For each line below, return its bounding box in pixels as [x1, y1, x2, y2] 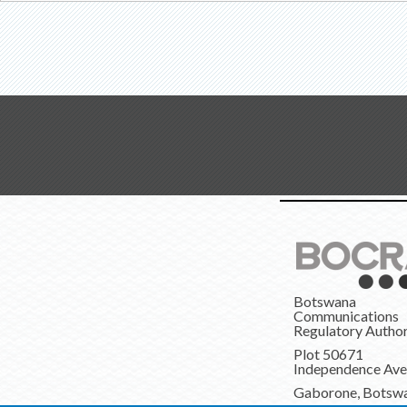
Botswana [293, 293, 356, 310]
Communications [293, 307, 399, 324]
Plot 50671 [293, 345, 363, 362]
